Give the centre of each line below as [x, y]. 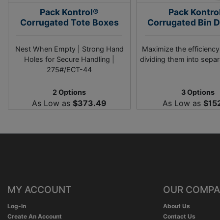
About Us [176, 206]
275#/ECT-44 [69, 69]
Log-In [17, 206]
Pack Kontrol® [69, 12]
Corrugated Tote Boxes [69, 22]
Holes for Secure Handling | [69, 59]
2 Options [69, 92]
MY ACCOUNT [39, 190]
